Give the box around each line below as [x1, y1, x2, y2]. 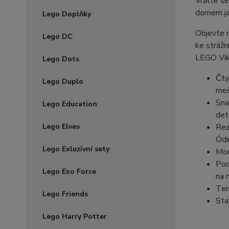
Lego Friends [42, 189, 88, 199]
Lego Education [42, 99, 97, 109]
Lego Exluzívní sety [42, 144, 109, 154]
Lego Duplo [42, 77, 83, 86]
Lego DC [42, 32, 73, 41]
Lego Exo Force [42, 167, 96, 176]
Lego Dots [42, 54, 79, 64]
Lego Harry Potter [42, 212, 107, 221]
